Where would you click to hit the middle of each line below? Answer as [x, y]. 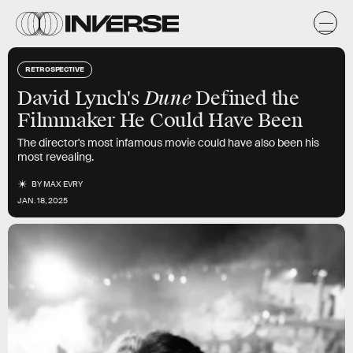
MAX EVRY [63, 184]
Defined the [245, 98]
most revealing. [56, 157]
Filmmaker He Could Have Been [160, 121]
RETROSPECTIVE [55, 69]
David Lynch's [81, 98]
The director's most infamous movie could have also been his [168, 143]
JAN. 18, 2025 [43, 201]
